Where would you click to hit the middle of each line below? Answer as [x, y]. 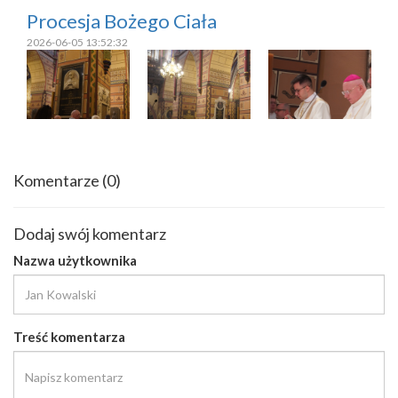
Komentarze [58, 180]
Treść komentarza [69, 336]
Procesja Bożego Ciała [122, 21]
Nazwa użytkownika [75, 260]
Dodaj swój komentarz [90, 233]
